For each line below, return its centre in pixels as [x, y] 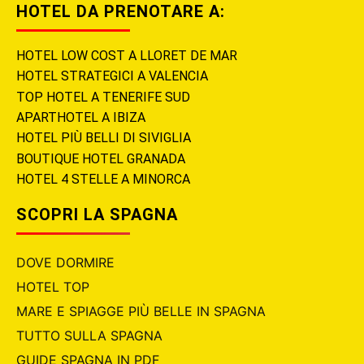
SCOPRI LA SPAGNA [97, 215]
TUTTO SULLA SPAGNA [89, 336]
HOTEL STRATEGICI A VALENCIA [112, 76]
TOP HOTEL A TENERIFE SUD [103, 97]
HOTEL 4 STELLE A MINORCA [103, 180]
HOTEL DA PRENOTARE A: [121, 12]
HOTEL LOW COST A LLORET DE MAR [127, 56]
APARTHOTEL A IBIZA [81, 118]
